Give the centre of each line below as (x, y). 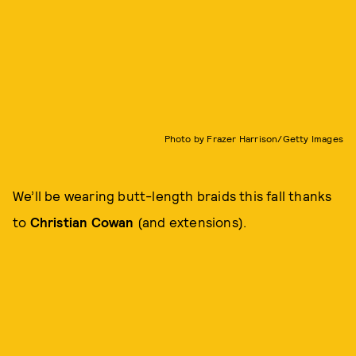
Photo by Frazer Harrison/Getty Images (253, 138)
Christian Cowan (83, 221)
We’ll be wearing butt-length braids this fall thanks (172, 195)
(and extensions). (192, 221)
